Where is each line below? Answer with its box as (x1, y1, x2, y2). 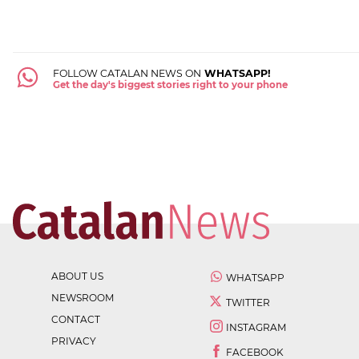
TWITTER (226, 296, 270, 309)
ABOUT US (51, 270, 103, 282)
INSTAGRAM (226, 321, 286, 333)
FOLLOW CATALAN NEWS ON (52, 67, 201, 80)
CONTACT (51, 313, 100, 325)
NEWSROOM (51, 292, 114, 304)
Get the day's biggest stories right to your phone (52, 79, 288, 91)
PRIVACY (51, 335, 96, 347)
